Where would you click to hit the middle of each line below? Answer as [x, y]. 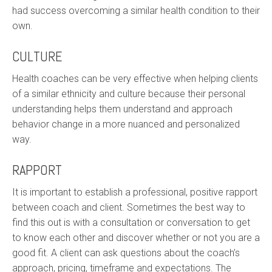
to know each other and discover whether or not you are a [136, 237]
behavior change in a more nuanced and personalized [126, 124]
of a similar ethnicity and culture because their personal [129, 93]
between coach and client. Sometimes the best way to [129, 207]
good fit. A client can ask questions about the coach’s [126, 253]
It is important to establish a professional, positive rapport [135, 192]
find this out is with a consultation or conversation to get [131, 222]
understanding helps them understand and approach [122, 109]
